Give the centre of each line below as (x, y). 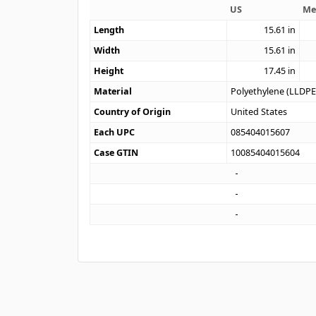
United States (259, 111)
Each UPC (115, 132)
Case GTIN (116, 152)
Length (109, 30)
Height (109, 71)
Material (113, 91)
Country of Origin (133, 111)
